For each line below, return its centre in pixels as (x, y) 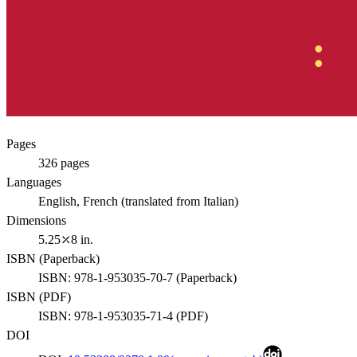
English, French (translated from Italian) (138, 201)
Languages (34, 182)
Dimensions (36, 220)
